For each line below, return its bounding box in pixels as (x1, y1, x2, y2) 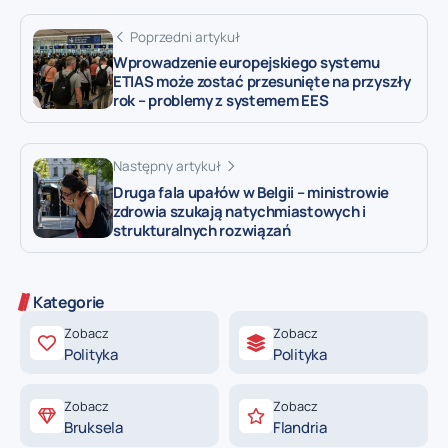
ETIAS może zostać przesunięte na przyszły (113, 71, 411, 93)
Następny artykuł (113, 157, 221, 176)
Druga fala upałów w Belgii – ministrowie (113, 182, 389, 204)
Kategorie (33, 291, 105, 314)
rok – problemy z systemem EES (113, 90, 329, 112)
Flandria (273, 417, 327, 439)
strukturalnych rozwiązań (113, 220, 291, 242)
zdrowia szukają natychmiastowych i (113, 201, 366, 223)
